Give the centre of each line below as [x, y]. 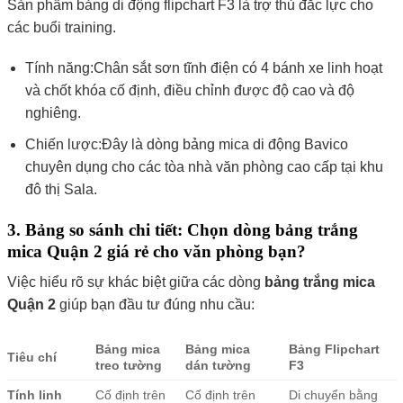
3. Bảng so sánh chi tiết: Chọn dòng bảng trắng [182, 229]
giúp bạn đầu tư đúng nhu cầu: [155, 305]
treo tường [128, 366]
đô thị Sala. [62, 189]
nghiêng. [54, 113]
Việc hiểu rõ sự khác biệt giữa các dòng [135, 282]
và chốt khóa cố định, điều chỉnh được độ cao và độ [190, 91]
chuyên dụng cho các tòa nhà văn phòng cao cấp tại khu [205, 166]
